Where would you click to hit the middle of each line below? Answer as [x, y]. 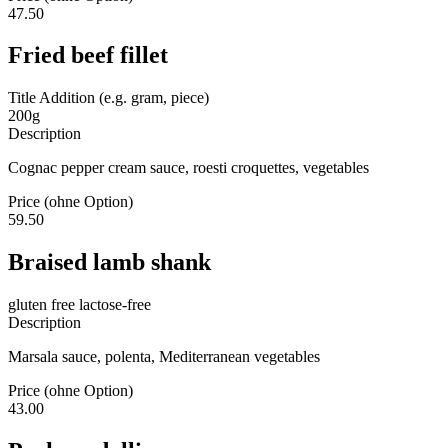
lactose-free [113, 305]
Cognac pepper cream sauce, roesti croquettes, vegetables [188, 168]
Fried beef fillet [88, 55]
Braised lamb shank [109, 262]
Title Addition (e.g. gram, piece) [108, 98]
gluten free [41, 305]
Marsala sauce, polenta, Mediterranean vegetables [164, 357]
